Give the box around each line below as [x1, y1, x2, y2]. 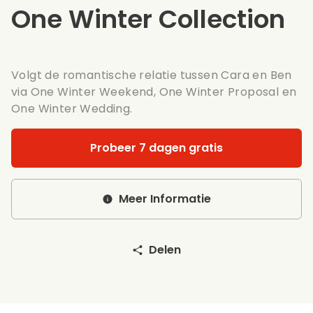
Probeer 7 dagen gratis [90, 140, 223, 156]
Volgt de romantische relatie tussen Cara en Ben [11, 67, 292, 83]
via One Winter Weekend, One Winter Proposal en [11, 84, 297, 100]
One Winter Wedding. [11, 101, 133, 117]
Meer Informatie [119, 191, 211, 207]
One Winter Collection [11, 1, 285, 37]
